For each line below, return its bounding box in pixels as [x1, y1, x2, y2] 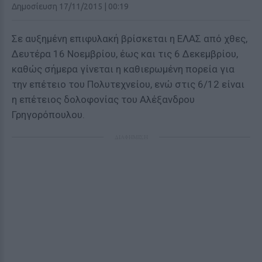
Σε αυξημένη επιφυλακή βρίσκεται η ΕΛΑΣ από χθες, [12, 33, 247, 44]
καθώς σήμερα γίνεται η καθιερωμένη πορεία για [12, 63, 235, 75]
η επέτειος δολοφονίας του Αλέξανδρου [12, 94, 195, 105]
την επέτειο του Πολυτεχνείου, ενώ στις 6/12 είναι [12, 78, 244, 90]
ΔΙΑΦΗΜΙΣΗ [114, 133, 148, 141]
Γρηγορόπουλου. [12, 109, 85, 120]
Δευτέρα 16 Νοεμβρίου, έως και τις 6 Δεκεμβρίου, [12, 48, 238, 60]
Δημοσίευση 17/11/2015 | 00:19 [12, 2, 129, 11]
